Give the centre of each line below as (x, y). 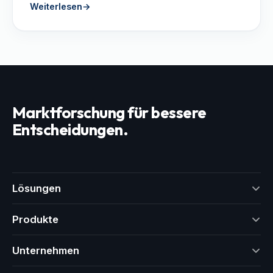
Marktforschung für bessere (109, 112)
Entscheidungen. (70, 129)
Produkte (35, 219)
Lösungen (37, 188)
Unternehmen (46, 250)
